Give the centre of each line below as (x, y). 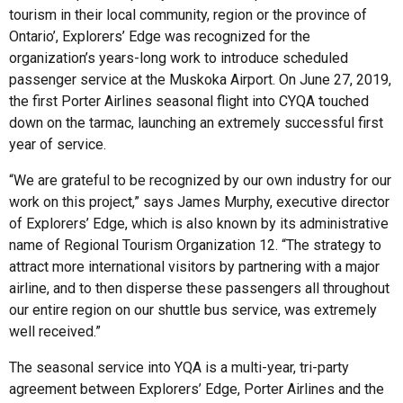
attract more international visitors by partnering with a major (194, 266)
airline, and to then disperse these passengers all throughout (199, 288)
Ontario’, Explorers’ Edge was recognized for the (160, 36)
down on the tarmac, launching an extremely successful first (196, 122)
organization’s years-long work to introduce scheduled (179, 58)
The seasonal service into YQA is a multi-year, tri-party (179, 367)
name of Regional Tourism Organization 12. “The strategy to (195, 245)
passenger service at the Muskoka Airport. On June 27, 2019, (200, 79)
